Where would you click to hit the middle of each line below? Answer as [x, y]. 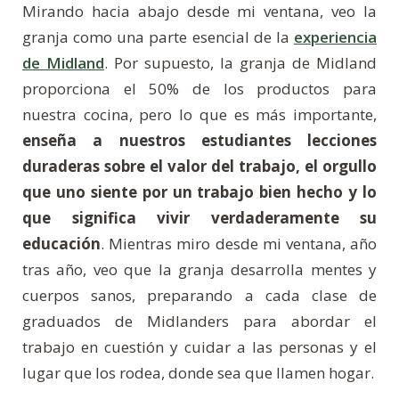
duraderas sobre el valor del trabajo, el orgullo [199, 167]
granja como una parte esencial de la [158, 37]
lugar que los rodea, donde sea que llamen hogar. [198, 373]
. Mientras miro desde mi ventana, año [239, 244]
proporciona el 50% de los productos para [199, 89]
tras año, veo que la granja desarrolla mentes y [199, 270]
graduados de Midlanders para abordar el [199, 322]
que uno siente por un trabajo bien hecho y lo [199, 192]
